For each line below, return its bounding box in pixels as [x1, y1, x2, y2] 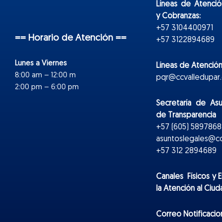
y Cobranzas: [156, 12, 201, 21]
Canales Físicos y [156, 173, 216, 181]
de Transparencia [156, 111, 216, 120]
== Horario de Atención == [15, 34, 126, 44]
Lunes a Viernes [15, 60, 67, 68]
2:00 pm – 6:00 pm [15, 84, 79, 92]
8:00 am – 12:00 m [15, 72, 76, 80]
